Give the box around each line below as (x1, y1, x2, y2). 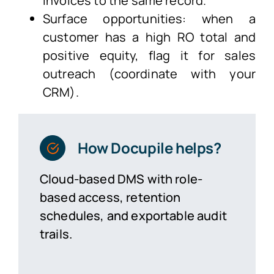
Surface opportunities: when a (42, 10, 256, 27)
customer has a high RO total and (42, 28, 256, 45)
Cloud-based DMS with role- (39, 170, 203, 187)
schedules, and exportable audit (39, 207, 227, 224)
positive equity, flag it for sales (42, 46, 256, 64)
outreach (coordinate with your (42, 65, 256, 82)
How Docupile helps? (77, 137, 221, 158)
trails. (39, 225, 73, 242)
